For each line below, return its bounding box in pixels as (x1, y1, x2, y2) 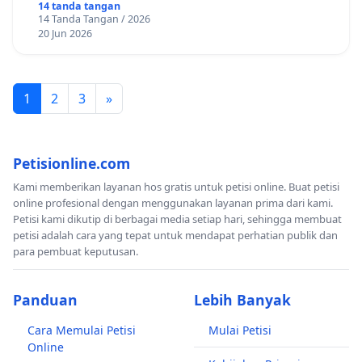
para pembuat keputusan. (13, 244, 138, 259)
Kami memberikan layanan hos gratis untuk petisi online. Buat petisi (13, 179, 339, 195)
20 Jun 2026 (37, 27, 92, 41)
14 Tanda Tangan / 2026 (37, 12, 150, 27)
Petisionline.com (13, 154, 130, 174)
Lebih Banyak (194, 290, 291, 310)
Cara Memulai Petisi (27, 322, 136, 339)
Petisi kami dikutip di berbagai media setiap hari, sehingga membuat (13, 212, 342, 227)
